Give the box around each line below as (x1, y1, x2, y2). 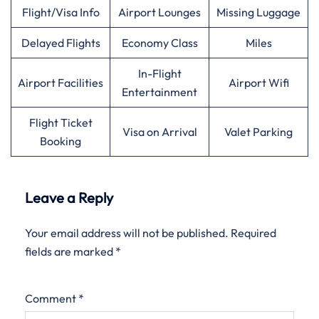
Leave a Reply (25, 189, 113, 206)
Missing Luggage (216, 5, 300, 19)
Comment (25, 291, 78, 305)
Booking (40, 134, 81, 148)
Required (231, 226, 276, 240)
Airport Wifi (228, 75, 289, 90)
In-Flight (137, 66, 182, 80)
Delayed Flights (21, 36, 100, 50)
